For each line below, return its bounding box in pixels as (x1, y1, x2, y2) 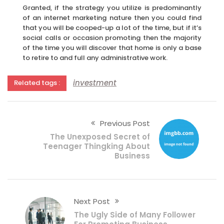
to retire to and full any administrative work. (22, 52, 167, 62)
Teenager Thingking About (42, 141, 150, 152)
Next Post (74, 196, 110, 207)
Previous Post (99, 118, 150, 129)
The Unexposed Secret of (49, 131, 150, 142)
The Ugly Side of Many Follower (74, 209, 196, 220)
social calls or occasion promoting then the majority (22, 32, 201, 42)
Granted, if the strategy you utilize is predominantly (22, 2, 201, 12)
